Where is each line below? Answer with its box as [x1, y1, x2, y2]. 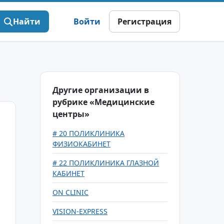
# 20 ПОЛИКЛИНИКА [52, 128, 124, 138]
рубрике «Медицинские [52, 96, 154, 107]
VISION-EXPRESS [52, 206, 107, 216]
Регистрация [117, 16, 171, 27]
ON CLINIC [52, 187, 88, 197]
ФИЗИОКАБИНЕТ [52, 139, 110, 148]
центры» [52, 108, 89, 119]
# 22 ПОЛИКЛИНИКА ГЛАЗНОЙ [52, 158, 159, 167]
